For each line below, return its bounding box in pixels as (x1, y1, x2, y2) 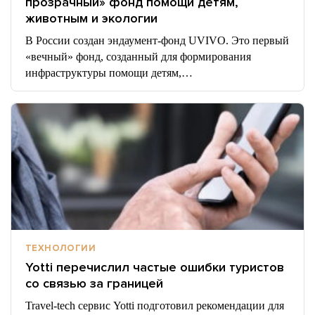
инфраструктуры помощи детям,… (25, 67, 193, 79)
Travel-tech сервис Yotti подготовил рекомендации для (25, 300, 284, 311)
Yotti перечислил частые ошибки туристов (25, 259, 284, 275)
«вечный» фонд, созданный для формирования (25, 51, 251, 63)
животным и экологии (25, 11, 157, 26)
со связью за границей (25, 276, 163, 291)
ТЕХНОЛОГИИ (25, 243, 96, 254)
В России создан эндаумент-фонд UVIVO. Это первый (25, 34, 289, 46)
